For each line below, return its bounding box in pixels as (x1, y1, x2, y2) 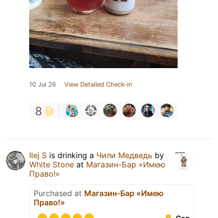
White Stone (29, 160, 76, 170)
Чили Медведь (96, 150, 152, 161)
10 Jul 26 (29, 81, 56, 89)
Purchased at (34, 188, 84, 199)
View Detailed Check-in (64, 81, 132, 89)
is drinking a (47, 150, 96, 161)
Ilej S (29, 150, 47, 161)
